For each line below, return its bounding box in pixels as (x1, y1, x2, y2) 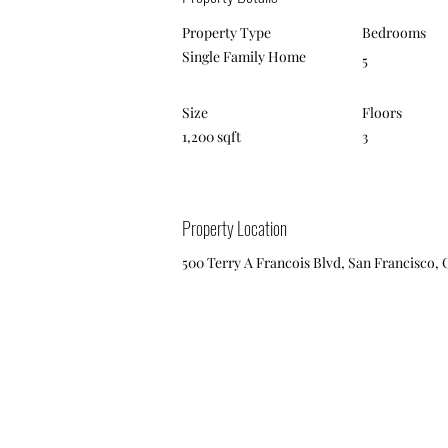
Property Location (182, 215, 287, 241)
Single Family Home (182, 47, 306, 66)
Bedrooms (362, 23, 426, 42)
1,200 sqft (182, 127, 241, 146)
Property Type (182, 23, 271, 42)
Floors (362, 103, 402, 122)
